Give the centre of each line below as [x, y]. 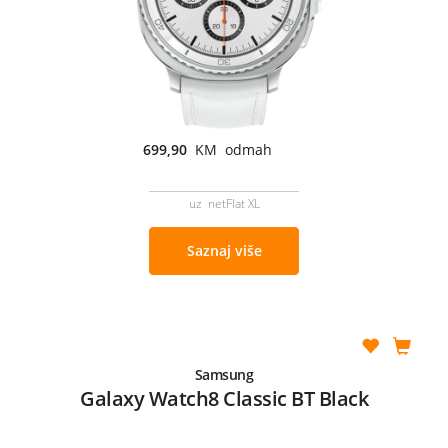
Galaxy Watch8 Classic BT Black [224, 398]
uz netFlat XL [224, 203]
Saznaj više [224, 250]
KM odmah [233, 149]
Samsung [224, 374]
